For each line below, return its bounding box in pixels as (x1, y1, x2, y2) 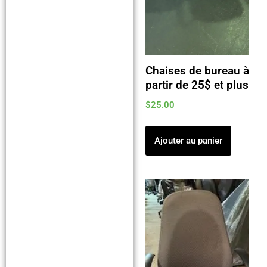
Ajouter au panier (154, 135, 222, 146)
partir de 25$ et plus (145, 79, 249, 92)
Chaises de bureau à (145, 64, 249, 77)
